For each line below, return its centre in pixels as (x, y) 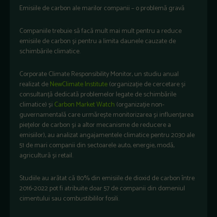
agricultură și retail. (46, 155)
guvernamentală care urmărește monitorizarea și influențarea (107, 115)
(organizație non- (139, 105)
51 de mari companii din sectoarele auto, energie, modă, (97, 145)
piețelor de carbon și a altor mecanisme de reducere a (95, 125)
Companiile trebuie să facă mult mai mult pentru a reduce (101, 31)
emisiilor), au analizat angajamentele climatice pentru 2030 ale (107, 135)
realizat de (35, 84)
